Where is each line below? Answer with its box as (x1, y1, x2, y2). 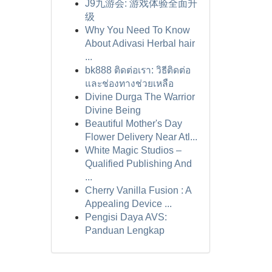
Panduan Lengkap (84, 225, 165, 236)
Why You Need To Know (84, 25, 190, 35)
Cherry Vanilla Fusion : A (84, 185, 191, 195)
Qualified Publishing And (84, 158, 192, 169)
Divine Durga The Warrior (84, 92, 195, 102)
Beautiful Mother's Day (84, 118, 182, 129)
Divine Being (84, 105, 141, 115)
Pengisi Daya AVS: (84, 212, 167, 222)
